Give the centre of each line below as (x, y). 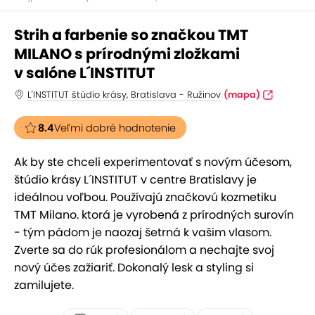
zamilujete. (44, 285)
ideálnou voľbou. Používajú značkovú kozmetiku (145, 197)
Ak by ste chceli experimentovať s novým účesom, (153, 162)
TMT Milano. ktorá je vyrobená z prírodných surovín (154, 215)
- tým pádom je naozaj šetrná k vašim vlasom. (143, 232)
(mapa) (242, 95)
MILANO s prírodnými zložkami (127, 54)
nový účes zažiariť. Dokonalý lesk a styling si (134, 268)
